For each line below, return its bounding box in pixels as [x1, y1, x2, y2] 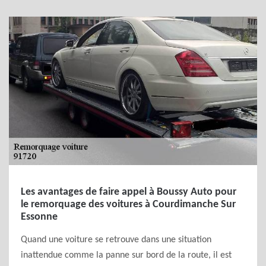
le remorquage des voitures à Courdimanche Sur [21, 199, 236, 210]
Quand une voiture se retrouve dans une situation [21, 235, 211, 245]
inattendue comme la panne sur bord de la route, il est [21, 251, 232, 260]
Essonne [21, 211, 58, 223]
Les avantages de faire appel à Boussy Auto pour [21, 186, 236, 198]
